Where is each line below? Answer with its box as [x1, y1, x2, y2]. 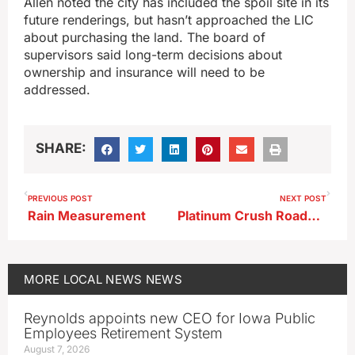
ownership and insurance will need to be [24, 63, 265, 80]
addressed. [24, 81, 90, 97]
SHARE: [36, 139, 86, 156]
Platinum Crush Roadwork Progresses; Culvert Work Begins [307, 208, 320, 224]
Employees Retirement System [24, 325, 223, 342]
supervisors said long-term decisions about [24, 46, 282, 63]
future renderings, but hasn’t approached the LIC [24, 11, 314, 28]
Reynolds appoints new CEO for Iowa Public [24, 310, 315, 327]
